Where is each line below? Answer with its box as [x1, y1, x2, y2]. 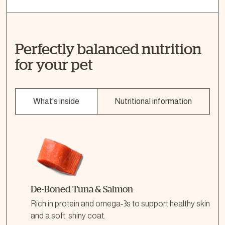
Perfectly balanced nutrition [15, 40, 201, 57]
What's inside [33, 97, 79, 105]
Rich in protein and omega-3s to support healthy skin [31, 199, 210, 208]
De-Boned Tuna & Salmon [31, 184, 133, 194]
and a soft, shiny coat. [31, 211, 105, 220]
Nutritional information [115, 97, 192, 105]
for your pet [15, 56, 93, 73]
